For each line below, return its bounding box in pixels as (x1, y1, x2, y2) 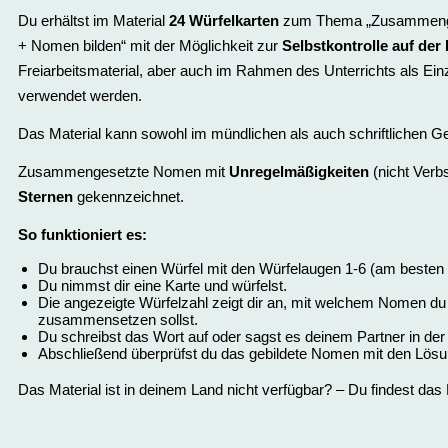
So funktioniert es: (18, 226, 147, 243)
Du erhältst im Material (18, 12, 169, 29)
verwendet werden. (18, 87, 146, 104)
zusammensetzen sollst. (38, 311, 198, 328)
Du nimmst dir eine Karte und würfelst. (38, 277, 287, 294)
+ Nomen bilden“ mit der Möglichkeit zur (18, 37, 282, 54)
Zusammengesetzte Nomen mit (18, 163, 229, 180)
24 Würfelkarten (169, 12, 279, 29)
